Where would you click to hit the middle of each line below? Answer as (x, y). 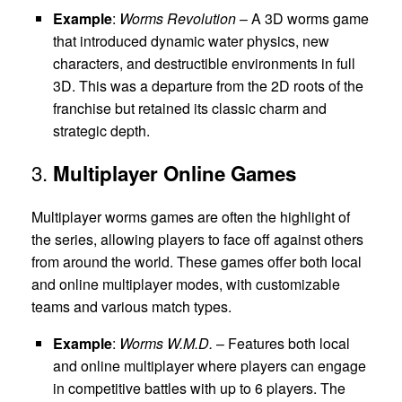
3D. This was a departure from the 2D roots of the (208, 86)
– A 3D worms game (302, 19)
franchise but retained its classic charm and (190, 109)
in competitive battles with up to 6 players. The (199, 388)
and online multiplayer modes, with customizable (186, 284)
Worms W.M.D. (166, 343)
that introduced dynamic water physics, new (191, 41)
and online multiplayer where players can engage (210, 365)
